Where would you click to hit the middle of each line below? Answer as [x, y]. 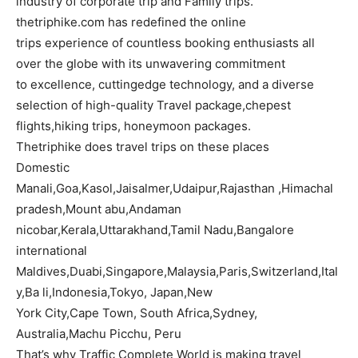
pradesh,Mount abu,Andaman [99, 209]
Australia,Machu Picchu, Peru [99, 334]
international [52, 251]
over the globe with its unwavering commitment [151, 64]
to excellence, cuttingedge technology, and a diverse [165, 85]
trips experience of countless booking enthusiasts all [165, 43]
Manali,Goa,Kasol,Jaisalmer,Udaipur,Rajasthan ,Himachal [175, 189]
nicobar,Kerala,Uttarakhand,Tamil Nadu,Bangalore [155, 230]
